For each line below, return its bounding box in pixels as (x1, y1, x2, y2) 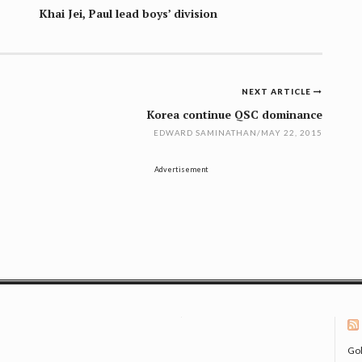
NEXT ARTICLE (242, 86, 314, 97)
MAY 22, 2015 (261, 128, 322, 138)
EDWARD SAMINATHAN (153, 128, 258, 138)
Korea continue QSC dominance (147, 107, 322, 123)
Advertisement (154, 165, 208, 175)
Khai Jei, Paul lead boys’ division (40, 6, 217, 22)
